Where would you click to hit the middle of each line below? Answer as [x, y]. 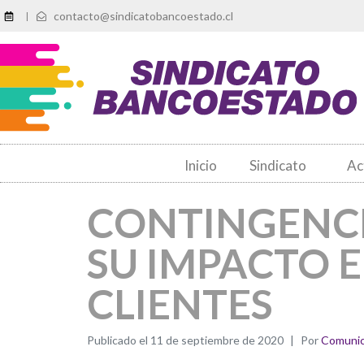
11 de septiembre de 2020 [217, 340]
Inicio [200, 166]
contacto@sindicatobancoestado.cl [143, 15]
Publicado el [119, 340]
